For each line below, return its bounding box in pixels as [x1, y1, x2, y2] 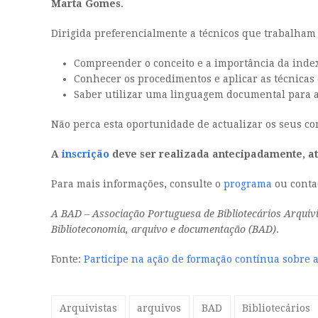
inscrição [62, 148, 109, 160]
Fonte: [51, 253, 84, 265]
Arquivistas [59, 302, 117, 314]
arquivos [137, 302, 182, 314]
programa [224, 178, 272, 190]
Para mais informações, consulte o [51, 178, 224, 190]
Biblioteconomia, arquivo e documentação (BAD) [51, 224, 276, 236]
